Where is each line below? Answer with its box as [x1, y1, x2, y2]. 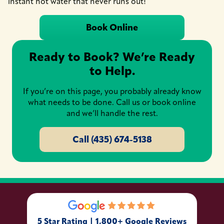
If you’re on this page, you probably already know [22, 86, 201, 96]
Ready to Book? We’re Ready [29, 49, 195, 64]
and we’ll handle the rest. [66, 108, 158, 118]
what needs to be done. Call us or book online [28, 97, 196, 107]
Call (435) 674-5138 [72, 134, 152, 145]
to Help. [89, 63, 135, 78]
